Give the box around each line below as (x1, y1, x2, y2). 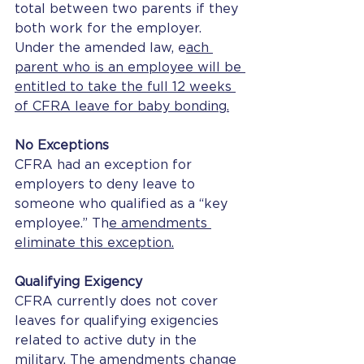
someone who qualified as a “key (15, 197, 232, 210)
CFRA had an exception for (15, 158, 196, 171)
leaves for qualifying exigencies (15, 314, 223, 327)
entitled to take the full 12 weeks (15, 80, 236, 93)
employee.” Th (15, 217, 109, 230)
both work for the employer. (15, 22, 206, 35)
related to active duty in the (15, 334, 201, 347)
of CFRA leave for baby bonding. (15, 100, 229, 113)
